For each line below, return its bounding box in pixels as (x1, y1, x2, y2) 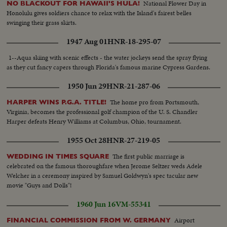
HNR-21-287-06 (106, 81, 160, 92)
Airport (174, 215, 195, 225)
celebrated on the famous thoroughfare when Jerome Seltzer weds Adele (7, 161, 203, 171)
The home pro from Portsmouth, (110, 97, 200, 107)
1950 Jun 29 (67, 81, 106, 92)
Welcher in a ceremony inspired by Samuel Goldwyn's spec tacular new (7, 171, 199, 181)
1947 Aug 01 (66, 36, 107, 48)
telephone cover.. (7, 14, 53, 24)
